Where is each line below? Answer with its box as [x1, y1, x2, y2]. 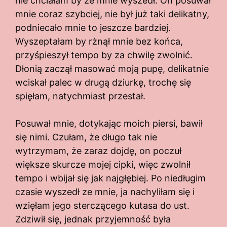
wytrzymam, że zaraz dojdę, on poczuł [15, 145, 181, 157]
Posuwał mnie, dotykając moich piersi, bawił [15, 118, 203, 129]
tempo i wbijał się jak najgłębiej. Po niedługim [15, 173, 206, 184]
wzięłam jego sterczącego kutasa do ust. [15, 200, 190, 211]
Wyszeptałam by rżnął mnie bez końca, [15, 36, 183, 47]
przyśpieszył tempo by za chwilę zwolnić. [15, 50, 193, 61]
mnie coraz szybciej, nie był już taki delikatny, [15, 9, 209, 20]
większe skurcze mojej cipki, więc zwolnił [15, 159, 191, 170]
